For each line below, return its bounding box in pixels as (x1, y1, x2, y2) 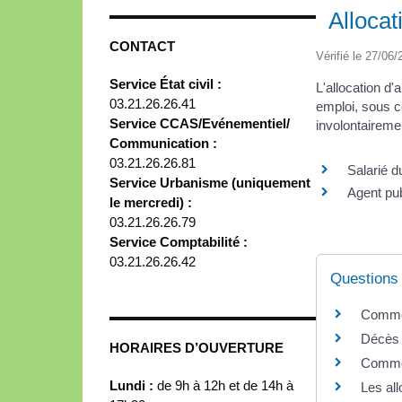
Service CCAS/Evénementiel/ (109, 115, 290, 131)
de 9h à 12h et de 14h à (157, 377, 293, 393)
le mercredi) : (109, 194, 192, 210)
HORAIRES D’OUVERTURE (109, 339, 284, 355)
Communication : (109, 135, 217, 151)
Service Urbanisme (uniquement (109, 174, 310, 190)
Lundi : (109, 377, 157, 393)
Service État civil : (109, 75, 222, 92)
